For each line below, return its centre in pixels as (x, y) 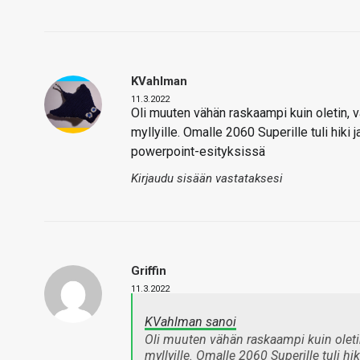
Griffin (149, 271)
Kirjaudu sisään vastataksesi (207, 178)
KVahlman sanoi (190, 322)
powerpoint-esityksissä (200, 151)
